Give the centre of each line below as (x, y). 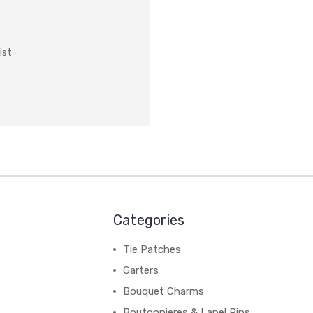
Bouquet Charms (163, 291)
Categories (149, 220)
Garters (140, 270)
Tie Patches (152, 249)
